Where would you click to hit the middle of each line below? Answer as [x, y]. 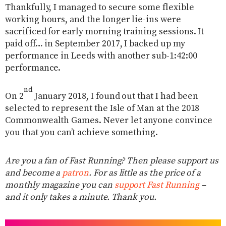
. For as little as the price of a [145, 173]
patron [76, 173]
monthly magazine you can [60, 185]
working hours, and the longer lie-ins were [93, 19]
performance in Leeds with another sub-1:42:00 [101, 56]
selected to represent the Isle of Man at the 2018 [102, 108]
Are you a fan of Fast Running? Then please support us [112, 161]
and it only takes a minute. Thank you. [81, 197]
